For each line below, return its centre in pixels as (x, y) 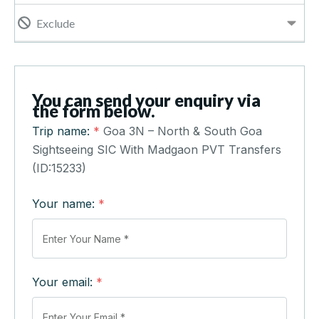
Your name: (65, 204)
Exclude (56, 23)
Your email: (64, 282)
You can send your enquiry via (146, 100)
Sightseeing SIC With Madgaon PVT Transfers (157, 150)
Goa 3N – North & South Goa (183, 131)
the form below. (94, 111)
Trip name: (63, 131)
